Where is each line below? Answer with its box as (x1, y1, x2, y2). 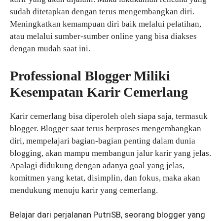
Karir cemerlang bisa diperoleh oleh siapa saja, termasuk (10, 111, 208, 121)
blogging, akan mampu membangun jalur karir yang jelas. (10, 148, 211, 158)
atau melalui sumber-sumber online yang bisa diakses (10, 32, 197, 41)
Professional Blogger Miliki (10, 68, 170, 83)
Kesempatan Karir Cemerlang (10, 84, 188, 100)
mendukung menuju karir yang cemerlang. (10, 185, 158, 195)
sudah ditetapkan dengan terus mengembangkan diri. (10, 7, 194, 17)
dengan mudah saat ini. (10, 44, 90, 54)
